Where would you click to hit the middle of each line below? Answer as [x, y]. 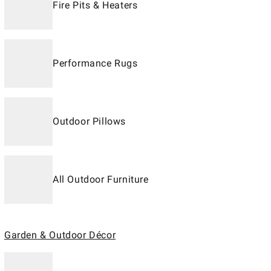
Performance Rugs [95, 63]
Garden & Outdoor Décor [60, 235]
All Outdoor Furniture [101, 179]
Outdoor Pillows [89, 121]
